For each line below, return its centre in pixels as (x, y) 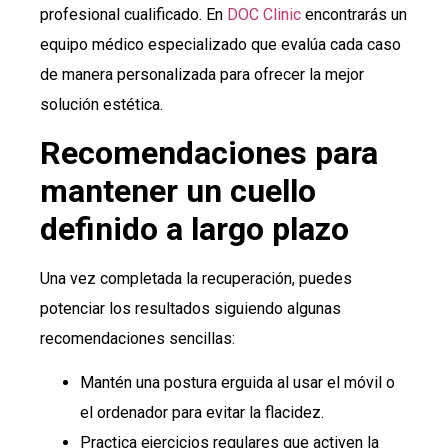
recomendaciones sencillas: (137, 338)
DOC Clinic (262, 14)
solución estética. (101, 104)
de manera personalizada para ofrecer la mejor (202, 74)
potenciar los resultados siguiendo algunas (190, 308)
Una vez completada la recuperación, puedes (196, 278)
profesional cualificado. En (131, 14)
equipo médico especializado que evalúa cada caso (220, 44)
